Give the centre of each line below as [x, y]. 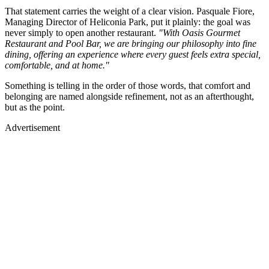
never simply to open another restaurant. [82, 32]
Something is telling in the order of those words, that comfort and [128, 85]
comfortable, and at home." [57, 65]
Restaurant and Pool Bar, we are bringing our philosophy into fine [131, 43]
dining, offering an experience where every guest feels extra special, [133, 54]
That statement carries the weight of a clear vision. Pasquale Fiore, [130, 11]
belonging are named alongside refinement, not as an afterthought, [129, 96]
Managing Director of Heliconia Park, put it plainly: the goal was [128, 22]
